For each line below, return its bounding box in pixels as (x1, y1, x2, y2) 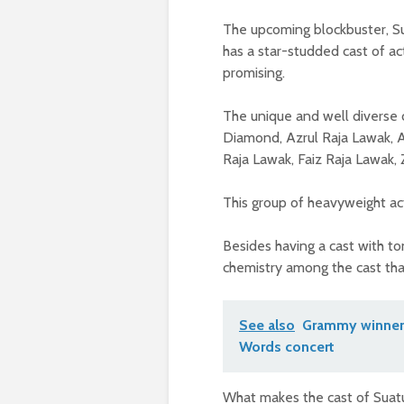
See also (239, 317, 295, 335)
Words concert (239, 338, 335, 356)
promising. (223, 64, 285, 82)
